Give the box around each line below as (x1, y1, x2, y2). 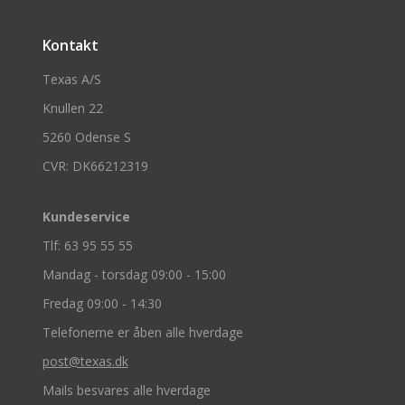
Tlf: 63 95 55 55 (42, 236, 133, 254)
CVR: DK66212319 (42, 156, 148, 174)
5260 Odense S (42, 127, 131, 146)
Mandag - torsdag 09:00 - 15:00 (42, 265, 226, 283)
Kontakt (42, 34, 99, 55)
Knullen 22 (42, 99, 103, 117)
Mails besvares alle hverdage (42, 381, 211, 399)
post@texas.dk (42, 352, 128, 370)
